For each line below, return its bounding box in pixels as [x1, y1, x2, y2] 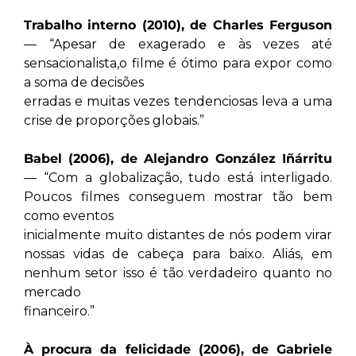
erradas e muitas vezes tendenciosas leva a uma [24, 94, 332, 110]
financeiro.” [24, 304, 95, 319]
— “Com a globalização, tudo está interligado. [24, 170, 332, 186]
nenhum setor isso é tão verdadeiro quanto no [24, 265, 332, 281]
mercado [24, 284, 81, 300]
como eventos [24, 208, 114, 224]
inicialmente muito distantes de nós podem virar [24, 227, 332, 243]
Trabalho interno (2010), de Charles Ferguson [24, 17, 332, 33]
